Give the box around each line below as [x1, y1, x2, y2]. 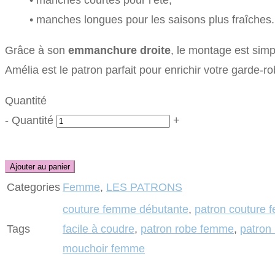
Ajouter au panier [10, 161, 70, 171]
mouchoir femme [63, 242, 145, 255]
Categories [7, 180, 60, 193]
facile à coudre [63, 222, 134, 235]
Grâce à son [5, 44, 68, 56]
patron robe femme [141, 222, 234, 235]
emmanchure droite [68, 44, 171, 56]
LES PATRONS [106, 180, 182, 193]
